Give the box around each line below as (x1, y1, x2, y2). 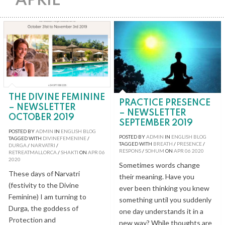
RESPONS (119, 147, 141, 154)
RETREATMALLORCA (9, 149, 57, 155)
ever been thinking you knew (119, 183, 209, 192)
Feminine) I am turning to (9, 192, 86, 201)
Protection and (9, 215, 56, 224)
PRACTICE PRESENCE (119, 98, 210, 107)
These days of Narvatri (9, 169, 80, 178)
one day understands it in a (119, 206, 203, 215)
